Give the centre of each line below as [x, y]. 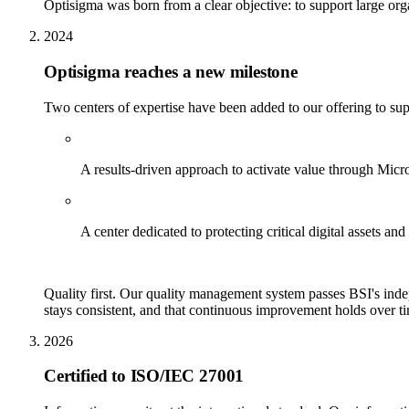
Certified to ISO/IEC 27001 [144, 376]
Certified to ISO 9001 [106, 262]
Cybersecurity [121, 200]
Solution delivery [130, 138]
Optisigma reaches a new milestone [171, 71]
